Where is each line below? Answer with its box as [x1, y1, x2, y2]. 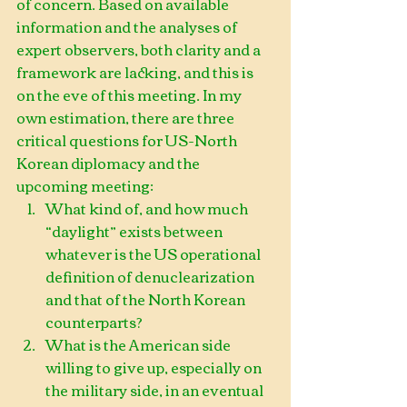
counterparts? [45, 308, 148, 335]
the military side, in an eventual [45, 376, 266, 403]
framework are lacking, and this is [16, 58, 256, 85]
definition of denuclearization [45, 263, 257, 290]
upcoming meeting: [16, 172, 156, 199]
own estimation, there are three [16, 104, 237, 131]
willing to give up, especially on [45, 353, 264, 381]
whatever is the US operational [45, 240, 263, 267]
